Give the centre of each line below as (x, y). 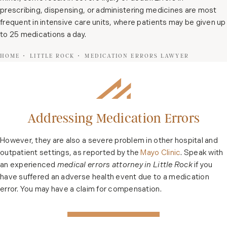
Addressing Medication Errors (113, 118)
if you (202, 165)
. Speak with (202, 153)
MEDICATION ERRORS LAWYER (137, 56)
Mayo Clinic (161, 153)
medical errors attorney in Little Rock (125, 165)
